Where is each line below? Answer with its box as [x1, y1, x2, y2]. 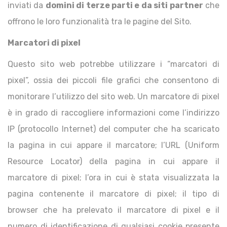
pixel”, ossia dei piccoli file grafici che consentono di [8, 75, 219, 85]
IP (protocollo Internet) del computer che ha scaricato [8, 124, 219, 134]
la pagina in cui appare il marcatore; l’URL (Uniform [8, 140, 219, 150]
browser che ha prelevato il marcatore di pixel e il [8, 205, 219, 215]
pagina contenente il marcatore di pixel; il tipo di [8, 189, 219, 199]
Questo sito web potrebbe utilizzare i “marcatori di [8, 59, 219, 69]
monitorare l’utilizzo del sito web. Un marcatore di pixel [8, 92, 219, 101]
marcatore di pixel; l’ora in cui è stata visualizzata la [8, 173, 219, 182]
